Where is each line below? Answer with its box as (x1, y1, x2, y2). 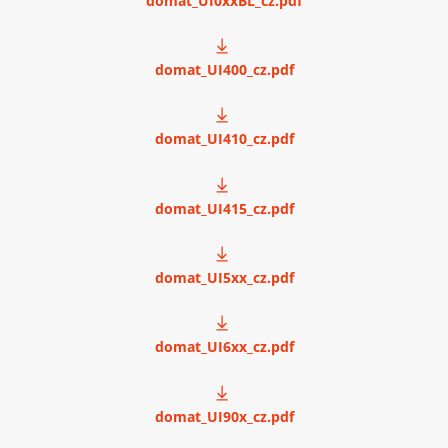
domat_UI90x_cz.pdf (154, 406, 294, 426)
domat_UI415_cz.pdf (154, 198, 294, 218)
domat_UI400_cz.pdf (154, 59, 294, 79)
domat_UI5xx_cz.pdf (154, 267, 294, 287)
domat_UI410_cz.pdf (154, 129, 294, 149)
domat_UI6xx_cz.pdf (154, 337, 294, 357)
